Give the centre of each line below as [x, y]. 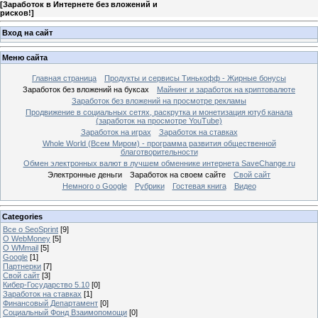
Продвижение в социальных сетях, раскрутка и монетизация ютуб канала [159, 113]
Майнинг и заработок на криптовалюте [226, 90]
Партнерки [22, 266]
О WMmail [21, 247]
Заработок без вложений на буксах [86, 90]
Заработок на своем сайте [178, 175]
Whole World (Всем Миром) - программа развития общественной [159, 144]
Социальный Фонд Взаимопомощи [65, 312]
